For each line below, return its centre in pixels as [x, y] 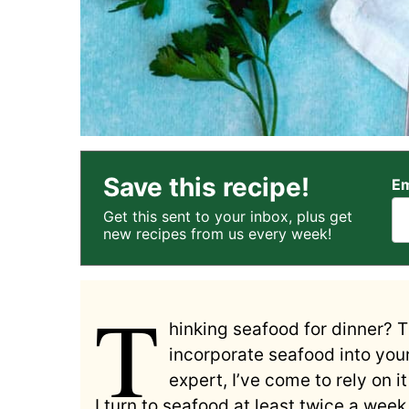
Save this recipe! [206, 187]
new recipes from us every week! [217, 233]
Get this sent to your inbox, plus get [228, 216]
